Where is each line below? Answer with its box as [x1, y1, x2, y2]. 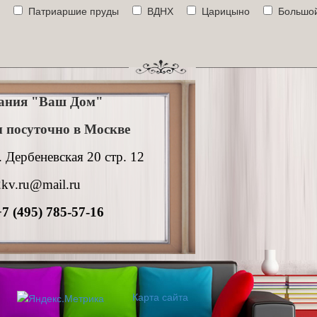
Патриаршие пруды [28, 4, 119, 18]
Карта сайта [132, 289, 188, 304]
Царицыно [202, 4, 250, 18]
